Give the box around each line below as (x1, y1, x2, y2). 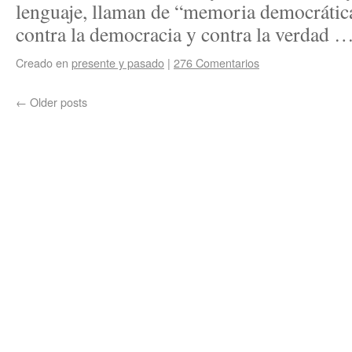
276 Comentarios (174, 54, 259, 71)
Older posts (27, 93, 87, 110)
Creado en (16, 54, 68, 71)
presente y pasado (71, 54, 164, 71)
